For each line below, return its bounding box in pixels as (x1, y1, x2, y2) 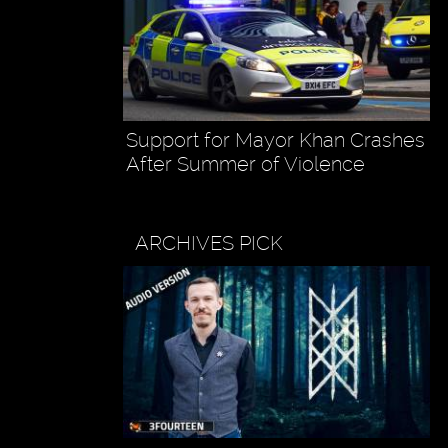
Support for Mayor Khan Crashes (125, 127, 425, 152)
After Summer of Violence (125, 151, 365, 176)
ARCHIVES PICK (135, 230, 284, 255)
